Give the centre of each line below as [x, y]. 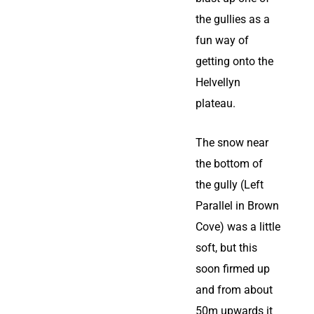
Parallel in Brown [237, 206]
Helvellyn [218, 82]
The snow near [232, 143]
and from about [234, 290]
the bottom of [229, 164]
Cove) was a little [238, 227]
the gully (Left [230, 185]
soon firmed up [233, 269]
